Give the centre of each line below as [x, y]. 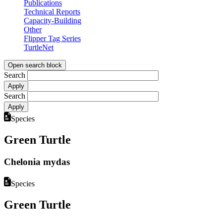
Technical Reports [52, 12]
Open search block [35, 65]
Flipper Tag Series [52, 39]
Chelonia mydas [37, 162]
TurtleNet [39, 48]
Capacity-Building [53, 21]
